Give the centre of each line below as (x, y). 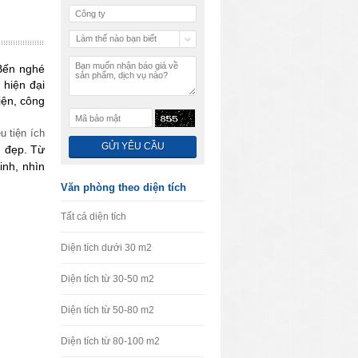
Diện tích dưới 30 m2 (106, 248)
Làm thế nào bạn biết (116, 38)
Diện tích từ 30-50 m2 (107, 279)
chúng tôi (93, 53)
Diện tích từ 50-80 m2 (107, 310)
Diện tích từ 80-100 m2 (110, 341)
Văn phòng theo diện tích (123, 187)
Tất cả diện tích (93, 217)
